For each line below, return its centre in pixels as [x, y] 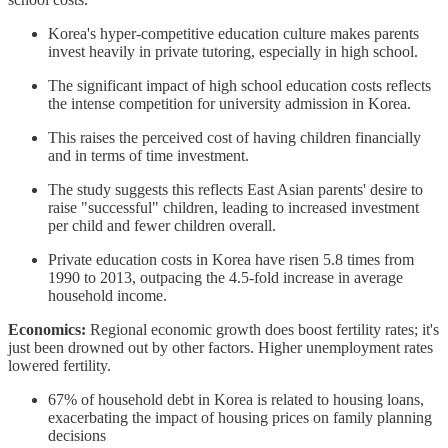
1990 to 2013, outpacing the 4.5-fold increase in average [225, 277]
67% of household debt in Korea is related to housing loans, [236, 399]
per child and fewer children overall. [162, 225]
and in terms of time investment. [148, 155]
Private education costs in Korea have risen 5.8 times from [231, 259]
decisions [77, 435]
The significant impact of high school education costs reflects [239, 85]
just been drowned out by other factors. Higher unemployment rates [220, 347]
